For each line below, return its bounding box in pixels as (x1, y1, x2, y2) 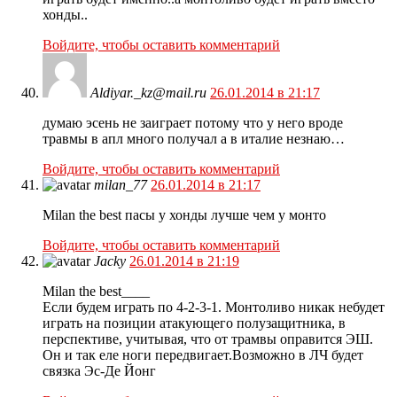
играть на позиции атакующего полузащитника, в (43, 315, 346, 331)
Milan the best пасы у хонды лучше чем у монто (43, 207, 326, 223)
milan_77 (94, 177, 147, 193)
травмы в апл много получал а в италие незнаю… (43, 131, 345, 147)
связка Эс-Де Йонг (43, 363, 156, 379)
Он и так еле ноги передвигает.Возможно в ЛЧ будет (43, 347, 363, 363)
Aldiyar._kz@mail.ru (90, 85, 206, 101)
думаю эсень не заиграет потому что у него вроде (43, 115, 343, 131)
